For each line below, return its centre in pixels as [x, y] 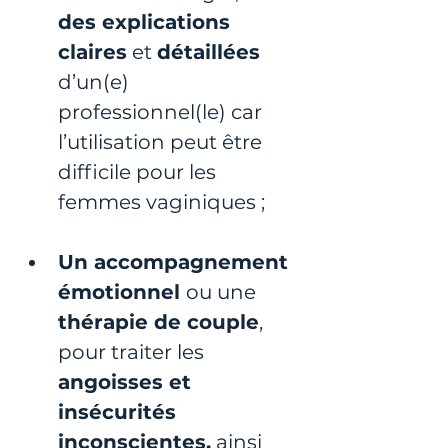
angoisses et [127, 381]
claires [92, 51]
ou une [223, 291]
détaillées [211, 51]
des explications [147, 21]
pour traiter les [133, 351]
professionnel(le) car [162, 111]
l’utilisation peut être [162, 141]
